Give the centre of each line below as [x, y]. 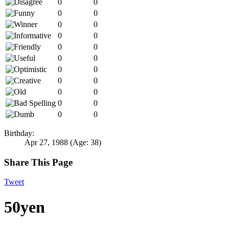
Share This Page [38, 162]
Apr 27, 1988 [46, 142]
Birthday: [19, 133]
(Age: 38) [86, 142]
